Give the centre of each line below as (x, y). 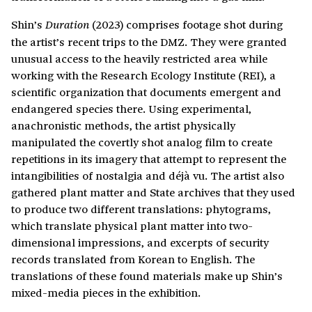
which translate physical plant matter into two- (132, 226)
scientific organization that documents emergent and (146, 92)
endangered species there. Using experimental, (131, 109)
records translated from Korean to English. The (133, 259)
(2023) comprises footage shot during (187, 24)
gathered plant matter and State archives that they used (153, 192)
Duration (69, 25)
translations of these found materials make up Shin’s (147, 276)
